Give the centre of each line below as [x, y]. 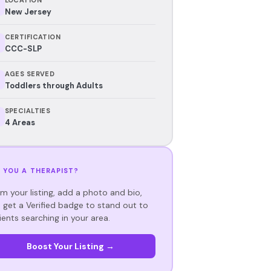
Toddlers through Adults [54, 85]
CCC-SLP [23, 48]
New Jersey [28, 11]
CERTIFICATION [33, 37]
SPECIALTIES [28, 110]
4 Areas [20, 122]
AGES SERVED [30, 73]
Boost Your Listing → [70, 246]
